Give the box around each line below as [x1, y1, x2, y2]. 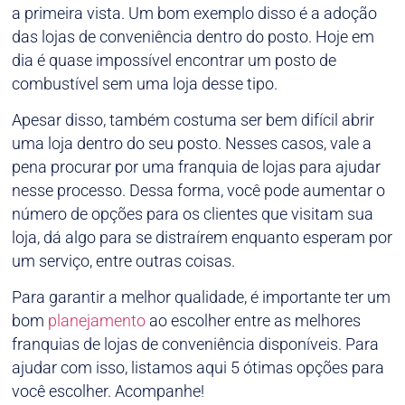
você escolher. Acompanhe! [12, 381, 205, 401]
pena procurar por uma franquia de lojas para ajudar [12, 156, 381, 176]
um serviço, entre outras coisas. [12, 250, 236, 270]
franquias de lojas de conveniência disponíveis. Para [12, 334, 380, 354]
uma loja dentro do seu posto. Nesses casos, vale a [12, 133, 372, 153]
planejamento [48, 311, 146, 331]
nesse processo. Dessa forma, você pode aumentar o [12, 180, 386, 200]
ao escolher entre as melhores [146, 311, 362, 331]
